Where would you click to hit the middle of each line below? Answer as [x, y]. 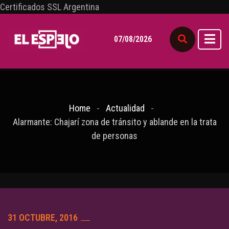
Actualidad [125, 108]
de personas [114, 135]
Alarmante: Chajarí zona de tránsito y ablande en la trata [114, 122]
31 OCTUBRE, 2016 [43, 218]
